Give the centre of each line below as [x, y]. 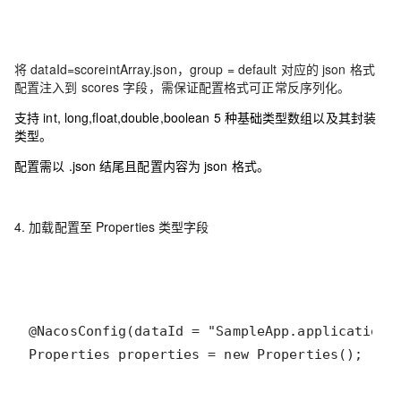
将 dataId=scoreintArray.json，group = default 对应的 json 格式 [195, 69]
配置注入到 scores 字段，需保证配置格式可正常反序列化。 [183, 87]
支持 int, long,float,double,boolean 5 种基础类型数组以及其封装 [195, 117]
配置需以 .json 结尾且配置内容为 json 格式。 [142, 166]
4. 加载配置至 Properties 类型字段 [112, 226]
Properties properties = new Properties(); [196, 354]
